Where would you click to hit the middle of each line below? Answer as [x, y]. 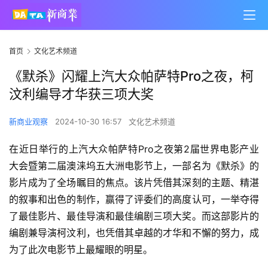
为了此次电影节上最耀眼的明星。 [81, 250]
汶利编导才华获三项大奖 [81, 94]
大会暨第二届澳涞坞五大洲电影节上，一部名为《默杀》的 [134, 166]
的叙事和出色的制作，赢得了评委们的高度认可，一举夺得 [134, 200]
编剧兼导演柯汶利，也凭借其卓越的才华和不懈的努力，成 [134, 233]
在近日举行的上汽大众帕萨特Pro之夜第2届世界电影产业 [134, 149]
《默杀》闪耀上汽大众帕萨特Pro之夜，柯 [131, 76]
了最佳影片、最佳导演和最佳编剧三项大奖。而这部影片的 [134, 216]
